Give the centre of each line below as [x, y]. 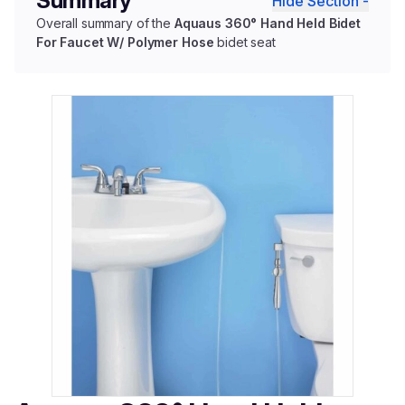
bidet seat [245, 42]
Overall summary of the [105, 24]
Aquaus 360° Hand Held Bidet [268, 24]
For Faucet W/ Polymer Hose [125, 42]
